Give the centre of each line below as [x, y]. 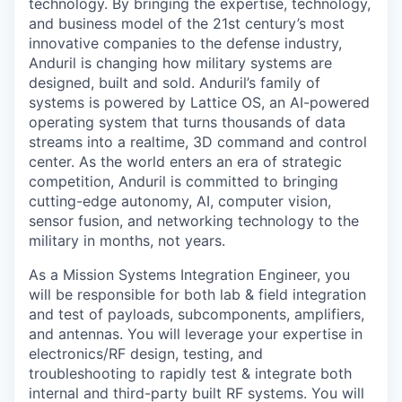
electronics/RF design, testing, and [146, 354]
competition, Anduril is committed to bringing [184, 181]
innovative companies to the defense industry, [185, 43]
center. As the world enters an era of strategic [185, 162]
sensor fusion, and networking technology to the [194, 221]
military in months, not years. [127, 240]
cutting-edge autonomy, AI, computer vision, [180, 201]
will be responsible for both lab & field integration [197, 294]
